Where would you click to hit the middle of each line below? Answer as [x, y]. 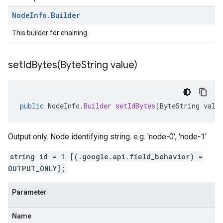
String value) [109, 65]
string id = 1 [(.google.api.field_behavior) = [106, 157]
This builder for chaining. [50, 33]
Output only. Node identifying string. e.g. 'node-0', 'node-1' [107, 137]
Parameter [29, 192]
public [32, 106]
